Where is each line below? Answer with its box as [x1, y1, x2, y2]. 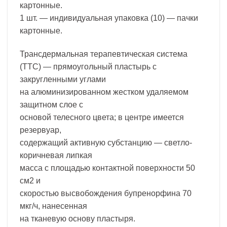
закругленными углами [20, 74, 106, 84]
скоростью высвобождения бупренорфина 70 [20, 188, 192, 198]
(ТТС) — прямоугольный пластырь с [20, 62, 157, 71]
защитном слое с [20, 100, 83, 109]
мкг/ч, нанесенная [20, 201, 87, 210]
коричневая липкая [20, 150, 92, 160]
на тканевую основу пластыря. [20, 214, 135, 223]
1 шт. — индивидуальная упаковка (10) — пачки [20, 13, 198, 22]
